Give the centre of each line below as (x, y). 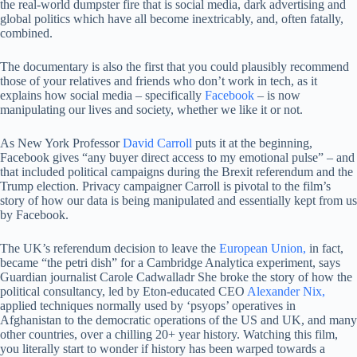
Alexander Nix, (286, 291)
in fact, (326, 248)
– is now (279, 95)
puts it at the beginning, (254, 143)
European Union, (264, 248)
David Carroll (159, 143)
